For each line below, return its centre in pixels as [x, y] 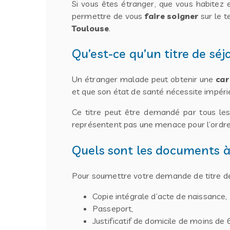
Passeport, [113, 209]
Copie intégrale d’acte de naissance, [160, 196]
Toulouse [91, 28]
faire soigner [172, 16]
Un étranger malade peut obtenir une [144, 79]
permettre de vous [108, 16]
